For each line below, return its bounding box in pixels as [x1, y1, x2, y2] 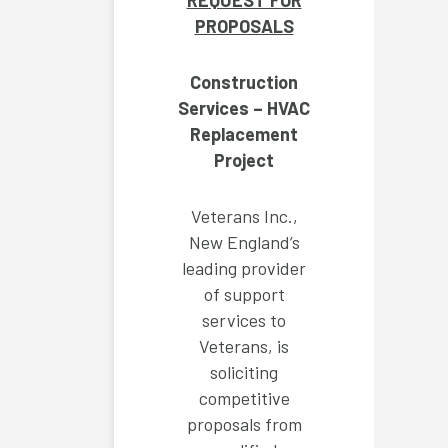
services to [202, 309, 286, 332]
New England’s [188, 231, 300, 254]
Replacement [190, 123, 298, 146]
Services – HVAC [178, 97, 310, 120]
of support [203, 283, 285, 306]
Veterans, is [199, 335, 289, 358]
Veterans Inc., [190, 205, 298, 228]
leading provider [182, 257, 306, 280]
